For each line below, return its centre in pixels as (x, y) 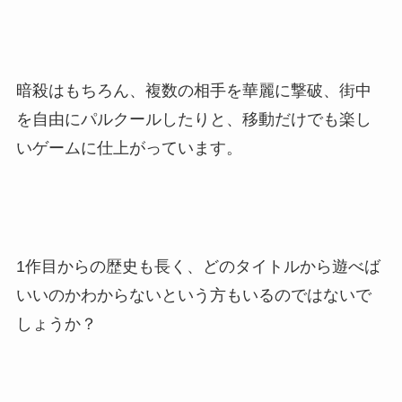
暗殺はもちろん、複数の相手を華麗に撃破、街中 (193, 90)
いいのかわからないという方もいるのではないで (193, 296)
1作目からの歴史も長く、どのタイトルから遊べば (198, 267)
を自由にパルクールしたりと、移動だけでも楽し (193, 119)
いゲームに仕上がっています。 (129, 148)
